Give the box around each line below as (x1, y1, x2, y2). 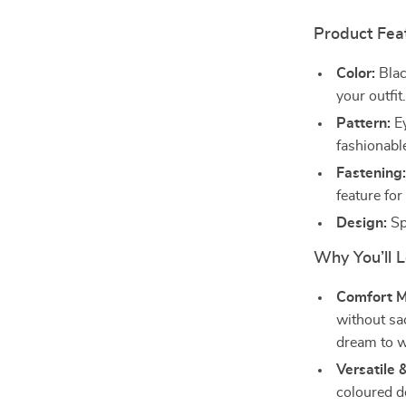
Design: (336, 216, 388, 230)
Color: (336, 66, 376, 81)
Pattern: (336, 116, 391, 130)
